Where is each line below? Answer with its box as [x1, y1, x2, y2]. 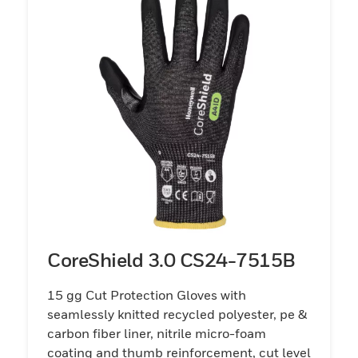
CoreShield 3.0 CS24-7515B [47, 248, 296, 271]
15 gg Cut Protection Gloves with [47, 286, 246, 303]
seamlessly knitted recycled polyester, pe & [47, 305, 307, 322]
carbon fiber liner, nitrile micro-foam [47, 324, 266, 341]
